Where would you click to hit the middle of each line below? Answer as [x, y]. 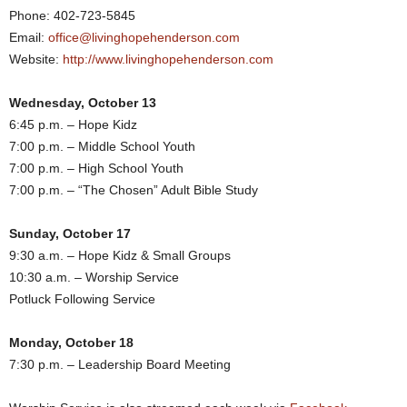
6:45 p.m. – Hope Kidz [73, 124]
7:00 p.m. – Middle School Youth [102, 146]
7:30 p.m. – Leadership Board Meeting [120, 364]
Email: [29, 37]
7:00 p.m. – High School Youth [96, 168]
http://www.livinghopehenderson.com [168, 59]
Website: [36, 59]
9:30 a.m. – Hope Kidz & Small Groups [120, 255]
